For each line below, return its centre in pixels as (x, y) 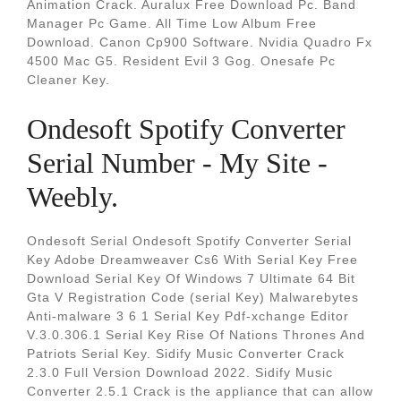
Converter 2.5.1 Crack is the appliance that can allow (200, 391)
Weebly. (73, 197)
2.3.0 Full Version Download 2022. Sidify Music (180, 372)
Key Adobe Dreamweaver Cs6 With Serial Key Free (192, 260)
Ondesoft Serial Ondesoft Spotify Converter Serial (189, 241)
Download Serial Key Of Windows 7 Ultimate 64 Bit (191, 278)
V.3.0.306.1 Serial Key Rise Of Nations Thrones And (196, 335)
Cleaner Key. (68, 80)
